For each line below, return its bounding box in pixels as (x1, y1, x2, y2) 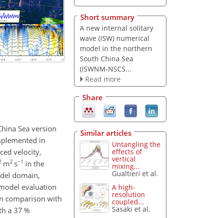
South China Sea (79, 54, 133, 63)
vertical (112, 154, 136, 163)
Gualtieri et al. (112, 168, 159, 178)
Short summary (80, 12, 134, 22)
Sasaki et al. (112, 204, 151, 214)
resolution (112, 190, 145, 200)
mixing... (112, 161, 140, 171)
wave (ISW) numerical (79, 33, 149, 43)
